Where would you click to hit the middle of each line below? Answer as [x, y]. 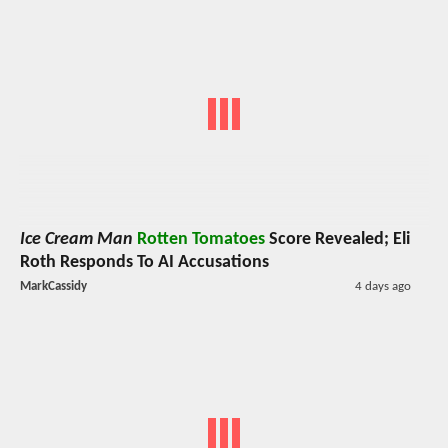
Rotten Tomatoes [201, 239]
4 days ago [382, 286]
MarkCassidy [53, 286]
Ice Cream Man [76, 239]
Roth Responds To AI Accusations [144, 262]
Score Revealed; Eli [337, 239]
